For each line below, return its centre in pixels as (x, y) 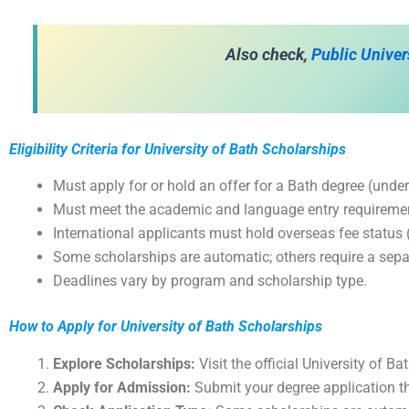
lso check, (272, 55)
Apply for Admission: (122, 388)
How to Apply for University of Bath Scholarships (166, 327)
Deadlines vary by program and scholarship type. (210, 281)
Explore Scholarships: (124, 364)
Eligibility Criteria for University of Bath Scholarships (178, 149)
